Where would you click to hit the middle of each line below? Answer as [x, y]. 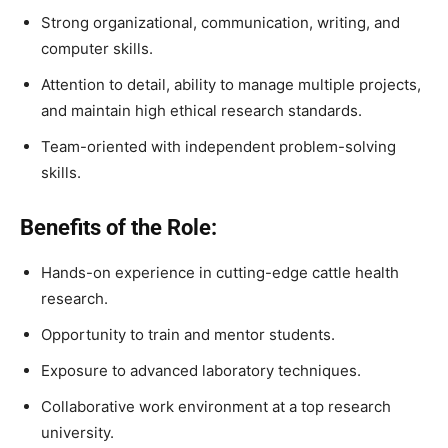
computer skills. [97, 48]
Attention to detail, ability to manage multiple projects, [231, 84]
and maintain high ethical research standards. [201, 110]
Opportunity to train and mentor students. [188, 334]
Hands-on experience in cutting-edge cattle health [220, 272]
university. [77, 432]
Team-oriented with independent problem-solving [218, 146]
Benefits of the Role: [118, 227]
